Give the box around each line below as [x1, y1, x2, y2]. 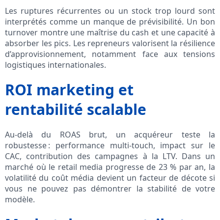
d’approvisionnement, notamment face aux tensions [5, 49, 215, 60]
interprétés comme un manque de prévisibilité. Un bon [5, 16, 215, 27]
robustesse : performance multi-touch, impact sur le [5, 140, 215, 151]
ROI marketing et [5, 80, 134, 100]
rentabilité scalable [5, 99, 146, 120]
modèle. [5, 194, 35, 205]
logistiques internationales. [5, 59, 106, 71]
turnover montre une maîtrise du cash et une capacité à [5, 27, 215, 38]
